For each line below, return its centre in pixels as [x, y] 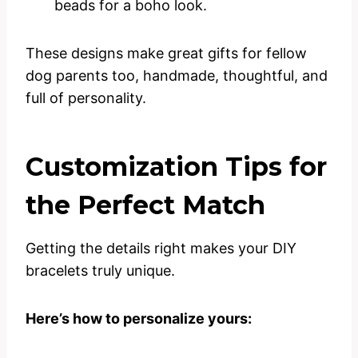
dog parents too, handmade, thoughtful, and [177, 75]
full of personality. [86, 97]
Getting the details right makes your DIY [161, 248]
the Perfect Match [145, 205]
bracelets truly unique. [100, 270]
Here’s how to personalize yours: [139, 318]
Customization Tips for [176, 166]
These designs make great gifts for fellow [166, 53]
